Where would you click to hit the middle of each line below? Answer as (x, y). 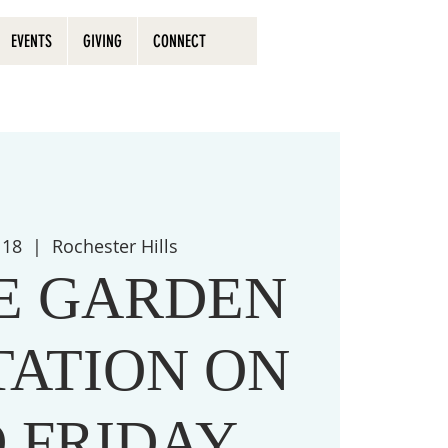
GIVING (102, 41)
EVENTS (31, 41)
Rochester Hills (114, 246)
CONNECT (179, 41)
